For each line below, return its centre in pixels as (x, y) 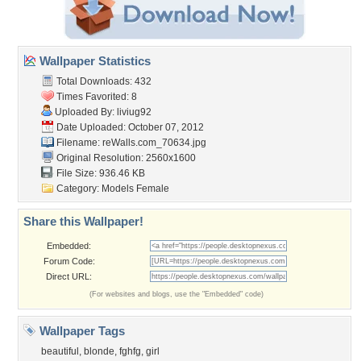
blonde (99, 351)
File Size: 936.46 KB (100, 173)
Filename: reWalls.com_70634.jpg (130, 143)
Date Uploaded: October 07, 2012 (129, 127)
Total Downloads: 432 (103, 81)
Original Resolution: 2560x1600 (125, 158)
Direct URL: (69, 276)
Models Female (135, 189)
